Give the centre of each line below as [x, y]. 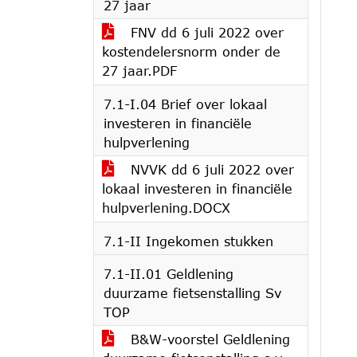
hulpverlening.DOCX [166, 208]
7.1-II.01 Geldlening [169, 274]
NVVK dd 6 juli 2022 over [210, 169]
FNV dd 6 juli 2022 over [205, 32]
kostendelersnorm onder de [191, 51]
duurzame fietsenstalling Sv [192, 293]
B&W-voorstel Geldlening [208, 339]
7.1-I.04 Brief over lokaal [185, 104]
